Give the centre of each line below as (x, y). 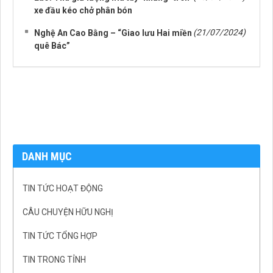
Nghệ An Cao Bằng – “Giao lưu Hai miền (113, 33)
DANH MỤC (47, 157)
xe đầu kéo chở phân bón (83, 11)
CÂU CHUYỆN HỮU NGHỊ (68, 212)
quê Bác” (52, 46)
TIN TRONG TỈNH (54, 260)
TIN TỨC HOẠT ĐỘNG (63, 189)
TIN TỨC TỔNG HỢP (60, 236)
